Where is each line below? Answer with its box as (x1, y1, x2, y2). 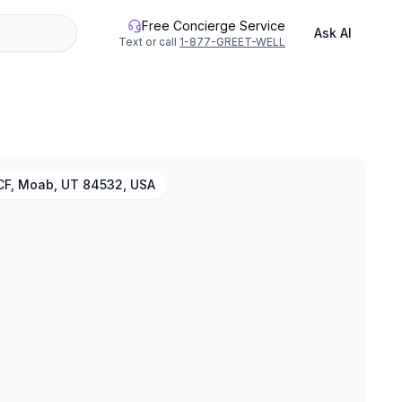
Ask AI (314, 25, 352, 40)
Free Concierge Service (142, 18, 285, 33)
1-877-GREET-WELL (179, 35, 285, 48)
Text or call (118, 35, 177, 48)
